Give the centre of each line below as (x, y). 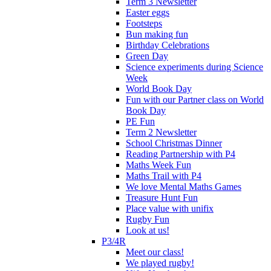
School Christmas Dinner (174, 143)
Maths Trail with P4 (164, 175)
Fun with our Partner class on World (195, 99)
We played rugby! (160, 263)
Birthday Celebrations (168, 45)
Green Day (147, 56)
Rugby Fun (148, 219)
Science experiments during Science (194, 67)
